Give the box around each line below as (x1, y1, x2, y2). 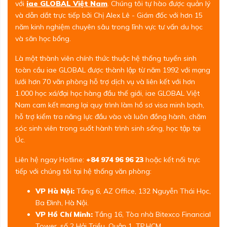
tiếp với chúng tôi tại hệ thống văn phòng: (15, 167, 152, 176)
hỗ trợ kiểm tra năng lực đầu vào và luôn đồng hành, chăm (15, 112, 206, 122)
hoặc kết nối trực (143, 155, 200, 165)
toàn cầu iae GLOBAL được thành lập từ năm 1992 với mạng (15, 65, 210, 75)
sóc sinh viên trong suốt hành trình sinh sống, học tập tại (15, 124, 201, 133)
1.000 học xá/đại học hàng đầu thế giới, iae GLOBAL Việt (15, 89, 200, 98)
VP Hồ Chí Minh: (35, 210, 93, 219)
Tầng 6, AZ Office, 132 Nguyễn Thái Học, (74, 186, 211, 196)
